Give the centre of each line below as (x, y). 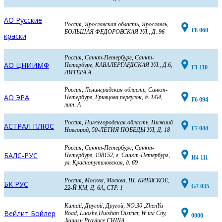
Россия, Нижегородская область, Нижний (118, 122)
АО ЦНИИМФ (27, 65)
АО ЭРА (17, 97)
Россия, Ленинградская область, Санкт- (116, 90)
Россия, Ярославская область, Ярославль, (116, 24)
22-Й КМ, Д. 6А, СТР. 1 (93, 188)
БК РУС (16, 184)
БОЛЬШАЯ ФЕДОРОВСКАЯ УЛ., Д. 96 (114, 32)
